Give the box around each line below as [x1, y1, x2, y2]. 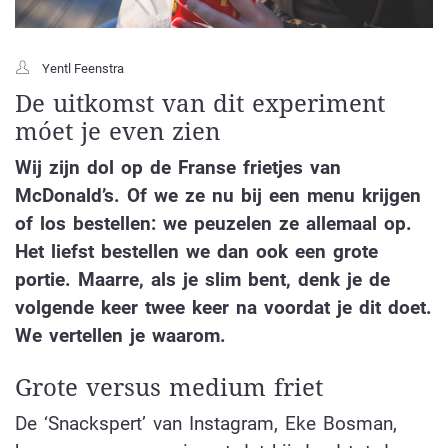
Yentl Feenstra [42, 60, 124, 76]
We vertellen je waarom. [15, 323, 233, 347]
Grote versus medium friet [15, 374, 323, 403]
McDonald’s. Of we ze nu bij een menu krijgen [15, 183, 421, 207]
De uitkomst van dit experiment [15, 89, 385, 118]
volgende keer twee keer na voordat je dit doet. [15, 295, 432, 319]
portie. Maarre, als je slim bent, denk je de [15, 267, 390, 291]
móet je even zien [15, 117, 220, 146]
